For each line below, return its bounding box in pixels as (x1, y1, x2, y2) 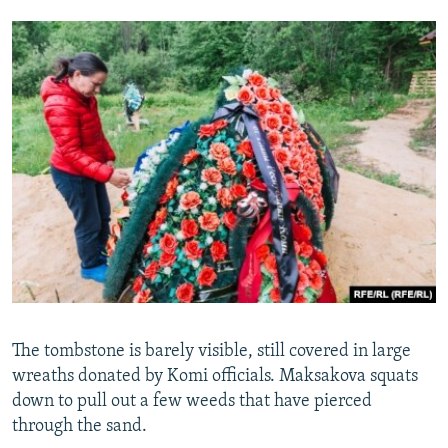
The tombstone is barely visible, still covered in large (12, 342, 411, 362)
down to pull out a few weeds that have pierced (12, 392, 372, 412)
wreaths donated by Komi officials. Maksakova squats (12, 367, 418, 387)
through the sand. (12, 417, 147, 437)
